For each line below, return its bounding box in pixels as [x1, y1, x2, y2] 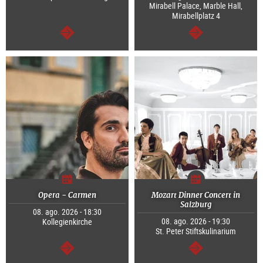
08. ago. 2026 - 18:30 [33, 206, 102, 218]
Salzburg [180, 200, 212, 210]
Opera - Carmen [38, 190, 96, 201]
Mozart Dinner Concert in [151, 190, 240, 201]
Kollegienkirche [42, 216, 92, 228]
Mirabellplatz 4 [171, 10, 220, 22]
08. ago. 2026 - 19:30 [161, 215, 230, 227]
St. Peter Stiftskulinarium [156, 225, 236, 237]
